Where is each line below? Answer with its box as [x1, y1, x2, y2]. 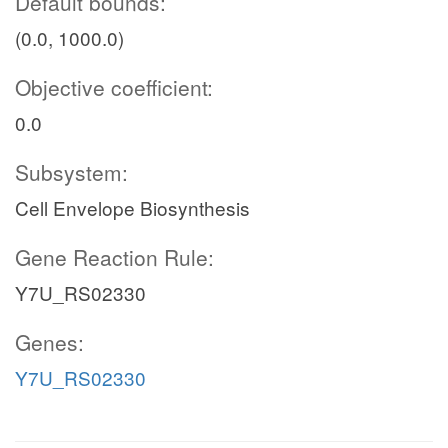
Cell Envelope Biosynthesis [15, 194, 250, 221]
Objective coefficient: [15, 72, 213, 102]
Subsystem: [15, 157, 128, 187]
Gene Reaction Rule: [15, 242, 214, 272]
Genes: [15, 327, 84, 357]
